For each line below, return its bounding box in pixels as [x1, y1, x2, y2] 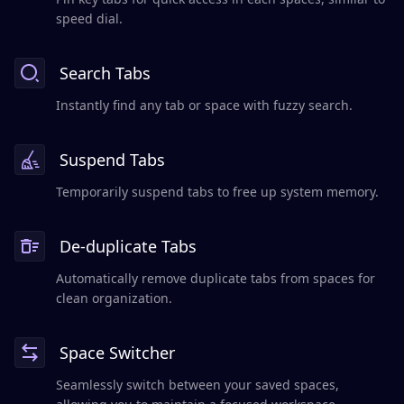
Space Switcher [60, 342, 175, 364]
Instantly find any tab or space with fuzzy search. [56, 96, 353, 115]
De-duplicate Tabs [60, 235, 197, 258]
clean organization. [56, 289, 172, 308]
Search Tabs [60, 62, 151, 85]
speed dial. [56, 10, 123, 28]
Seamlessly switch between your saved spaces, [56, 376, 339, 394]
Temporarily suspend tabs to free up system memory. [56, 183, 379, 201]
